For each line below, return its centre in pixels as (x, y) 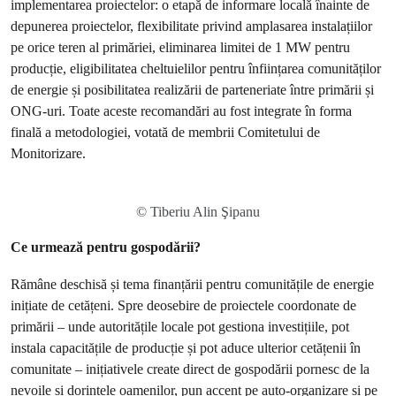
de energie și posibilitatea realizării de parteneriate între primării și (192, 90)
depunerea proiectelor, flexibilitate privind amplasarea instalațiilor (191, 26)
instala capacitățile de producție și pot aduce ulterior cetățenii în (186, 348)
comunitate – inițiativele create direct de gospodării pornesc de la (190, 369)
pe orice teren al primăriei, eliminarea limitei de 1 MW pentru (180, 47)
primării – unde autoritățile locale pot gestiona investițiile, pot (180, 327)
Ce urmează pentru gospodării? (106, 247)
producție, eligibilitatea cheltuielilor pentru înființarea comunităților (196, 69)
